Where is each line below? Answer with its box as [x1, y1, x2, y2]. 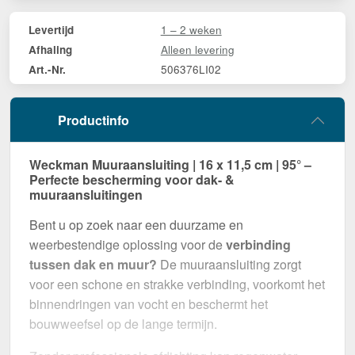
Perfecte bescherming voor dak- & [29, 170, 235, 189]
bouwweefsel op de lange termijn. [29, 315, 217, 334]
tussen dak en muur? [29, 255, 157, 274]
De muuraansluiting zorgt [157, 255, 301, 274]
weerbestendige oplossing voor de [29, 235, 226, 254]
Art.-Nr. [29, 62, 66, 78]
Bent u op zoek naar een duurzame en [29, 216, 243, 235]
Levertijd [29, 22, 74, 38]
